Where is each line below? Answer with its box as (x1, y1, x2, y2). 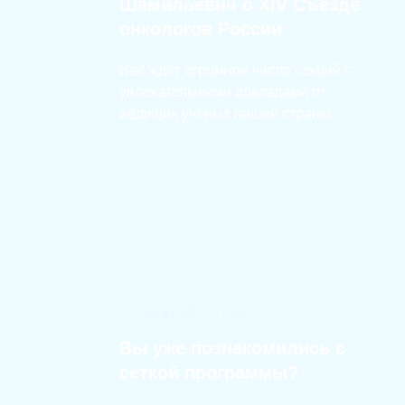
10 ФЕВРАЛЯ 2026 (119, 306, 249, 318)
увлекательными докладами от (119, 84, 326, 99)
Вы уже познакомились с (119, 338, 345, 358)
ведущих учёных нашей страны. (119, 106, 334, 121)
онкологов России (119, 19, 282, 39)
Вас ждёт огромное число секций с (119, 62, 352, 78)
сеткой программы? (119, 363, 298, 382)
